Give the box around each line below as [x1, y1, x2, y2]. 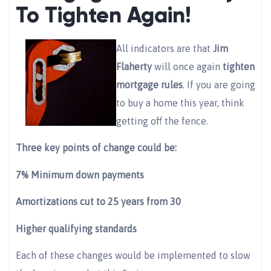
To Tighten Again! [16, 1, 191, 28]
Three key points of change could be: [16, 142, 177, 154]
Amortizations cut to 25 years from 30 [16, 196, 181, 207]
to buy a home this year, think [116, 97, 244, 108]
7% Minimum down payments [16, 169, 144, 180]
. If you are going [183, 79, 255, 90]
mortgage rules [116, 79, 183, 90]
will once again [152, 60, 223, 72]
